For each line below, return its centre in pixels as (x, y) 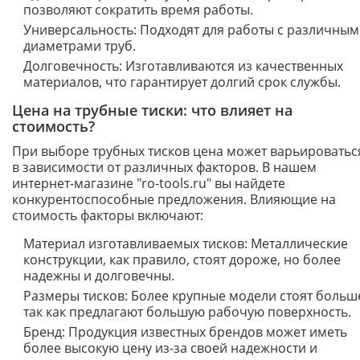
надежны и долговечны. (99, 276)
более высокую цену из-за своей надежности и (170, 348)
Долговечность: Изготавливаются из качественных (183, 66)
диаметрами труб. (80, 46)
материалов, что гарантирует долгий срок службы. (182, 82)
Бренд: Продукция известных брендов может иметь (185, 332)
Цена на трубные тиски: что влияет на (152, 110)
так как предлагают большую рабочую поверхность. (187, 312)
